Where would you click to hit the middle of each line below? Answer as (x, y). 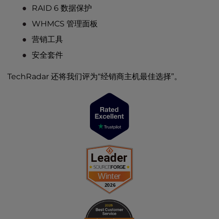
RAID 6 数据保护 (62, 8)
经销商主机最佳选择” (137, 77)
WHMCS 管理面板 (65, 24)
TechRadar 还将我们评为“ (54, 77)
